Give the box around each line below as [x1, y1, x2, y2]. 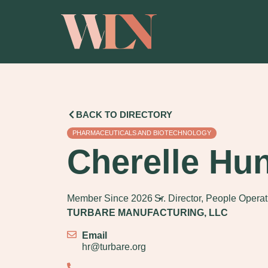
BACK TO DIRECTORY [76, 109, 172, 120]
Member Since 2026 [67, 193, 153, 204]
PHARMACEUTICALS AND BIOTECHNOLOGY [72, 129, 211, 137]
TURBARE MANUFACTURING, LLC [67, 208, 228, 218]
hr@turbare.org [82, 242, 146, 252]
